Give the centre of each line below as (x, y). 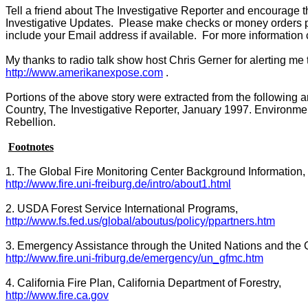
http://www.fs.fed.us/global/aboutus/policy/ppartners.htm (140, 221)
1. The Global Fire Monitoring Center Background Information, (155, 172)
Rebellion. (31, 122)
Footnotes (31, 147)
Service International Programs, (160, 209)
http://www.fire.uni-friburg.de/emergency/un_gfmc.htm (134, 258)
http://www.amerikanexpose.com (84, 73)
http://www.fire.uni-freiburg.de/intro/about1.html (118, 184)
